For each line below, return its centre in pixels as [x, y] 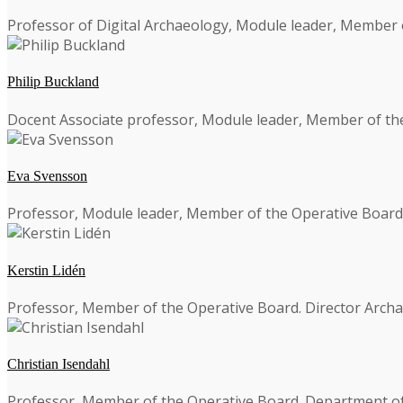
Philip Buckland [53, 82]
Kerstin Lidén [46, 270]
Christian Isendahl [58, 364]
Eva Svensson [47, 176]
